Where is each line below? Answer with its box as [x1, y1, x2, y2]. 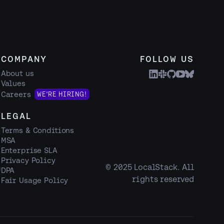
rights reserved [132, 174, 194, 184]
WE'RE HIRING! [37, 90, 87, 98]
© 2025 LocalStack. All [105, 162, 194, 172]
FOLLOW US [140, 53, 194, 64]
